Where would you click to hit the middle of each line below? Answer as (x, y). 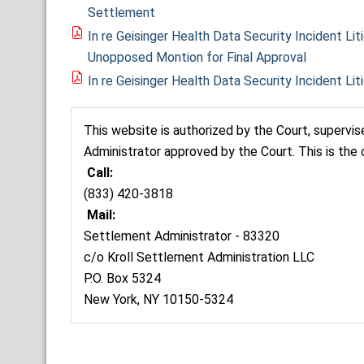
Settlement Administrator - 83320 (182, 236)
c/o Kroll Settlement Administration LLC (199, 257)
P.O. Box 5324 (122, 278)
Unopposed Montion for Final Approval (197, 57)
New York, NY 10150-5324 (158, 299)
